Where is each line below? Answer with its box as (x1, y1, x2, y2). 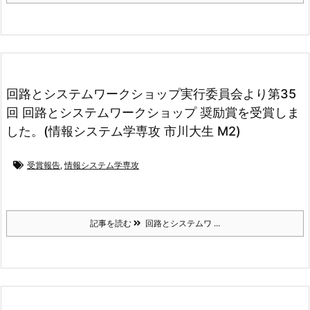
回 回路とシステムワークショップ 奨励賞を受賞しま (6, 104, 300, 120)
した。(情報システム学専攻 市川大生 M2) (6, 123, 241, 138)
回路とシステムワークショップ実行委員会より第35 (6, 86, 296, 101)
